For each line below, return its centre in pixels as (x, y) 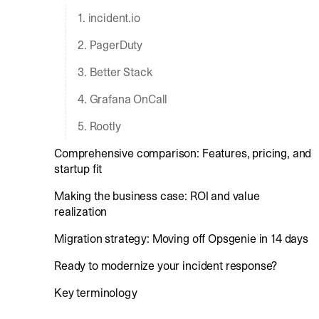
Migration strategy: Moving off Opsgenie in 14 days (181, 239)
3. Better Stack (115, 72)
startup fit (78, 169)
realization (81, 211)
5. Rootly (99, 126)
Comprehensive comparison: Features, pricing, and (183, 153)
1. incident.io (109, 18)
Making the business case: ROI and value (157, 196)
